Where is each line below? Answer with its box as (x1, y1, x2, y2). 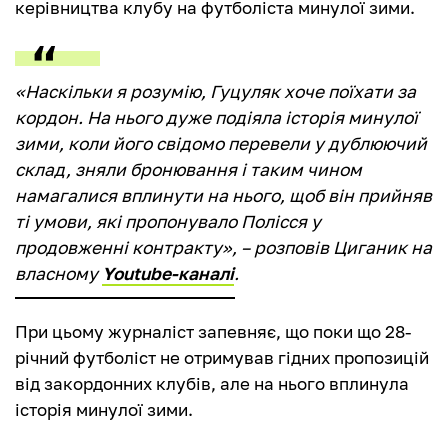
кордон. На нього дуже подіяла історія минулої (15, 107, 418, 129)
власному (15, 263, 102, 285)
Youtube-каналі (102, 263, 234, 285)
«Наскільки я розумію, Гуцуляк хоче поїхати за (15, 81, 416, 103)
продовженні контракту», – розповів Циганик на (15, 237, 432, 259)
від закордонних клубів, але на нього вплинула (15, 373, 409, 395)
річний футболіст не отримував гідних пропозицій (15, 347, 429, 369)
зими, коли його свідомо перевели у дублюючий (15, 133, 427, 155)
